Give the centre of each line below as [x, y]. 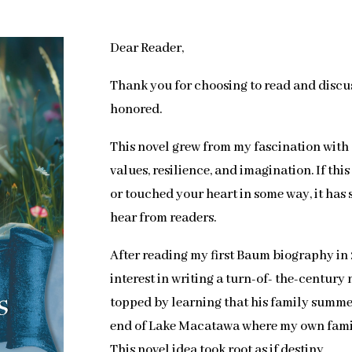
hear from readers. [163, 218]
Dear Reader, [147, 48]
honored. [136, 109]
